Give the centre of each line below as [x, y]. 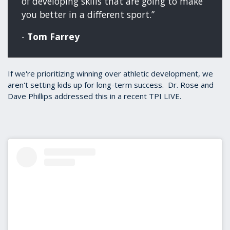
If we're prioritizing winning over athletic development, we [110, 73]
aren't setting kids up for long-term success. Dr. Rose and [111, 84]
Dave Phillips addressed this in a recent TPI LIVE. [94, 96]
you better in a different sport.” [88, 14]
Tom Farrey [54, 37]
